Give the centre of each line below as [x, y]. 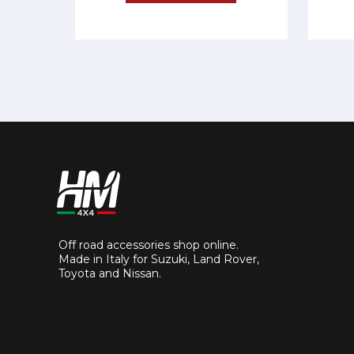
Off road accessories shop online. [149, 245]
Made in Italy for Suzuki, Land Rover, [159, 259]
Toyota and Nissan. [110, 273]
